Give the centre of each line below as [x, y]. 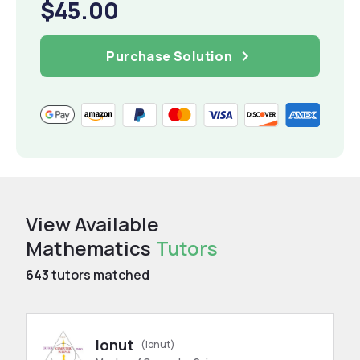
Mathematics [88, 247]
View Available [92, 223]
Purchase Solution [170, 56]
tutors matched [99, 274]
